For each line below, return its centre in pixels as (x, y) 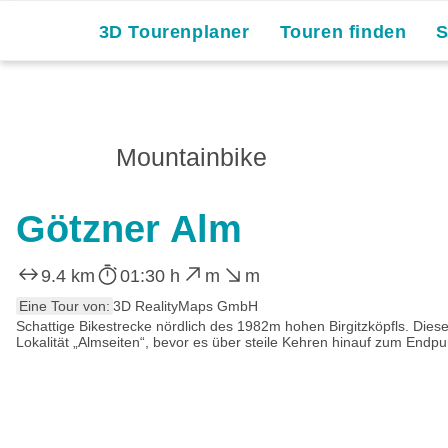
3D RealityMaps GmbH (185, 305)
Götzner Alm (129, 229)
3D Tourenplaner (174, 32)
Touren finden (343, 32)
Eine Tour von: (64, 305)
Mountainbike (191, 157)
